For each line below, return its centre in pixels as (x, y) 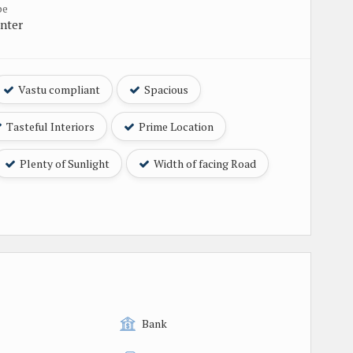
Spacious (165, 89)
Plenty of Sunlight (63, 163)
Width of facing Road (204, 163)
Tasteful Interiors (49, 126)
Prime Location (175, 126)
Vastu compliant (58, 89)
